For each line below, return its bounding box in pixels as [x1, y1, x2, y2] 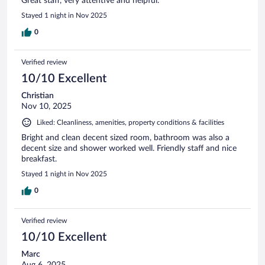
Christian [21, 92, 54, 101]
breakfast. [21, 155, 57, 164]
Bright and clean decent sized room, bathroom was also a [21, 134, 230, 143]
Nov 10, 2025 [21, 102, 72, 111]
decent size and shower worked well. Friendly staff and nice [21, 144, 237, 153]
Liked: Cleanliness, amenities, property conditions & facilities [37, 119, 224, 127]
